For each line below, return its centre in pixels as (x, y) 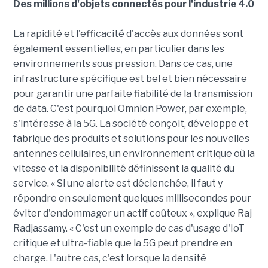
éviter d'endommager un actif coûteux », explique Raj (132, 214)
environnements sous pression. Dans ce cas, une (123, 64)
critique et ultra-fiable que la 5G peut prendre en (122, 243)
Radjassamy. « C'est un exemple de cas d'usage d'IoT (129, 229)
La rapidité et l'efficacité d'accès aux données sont (128, 34)
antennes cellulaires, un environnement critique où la (134, 154)
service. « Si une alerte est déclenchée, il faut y (118, 184)
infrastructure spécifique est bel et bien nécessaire (130, 79)
